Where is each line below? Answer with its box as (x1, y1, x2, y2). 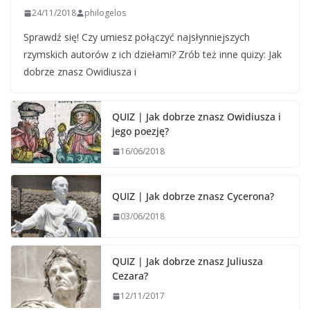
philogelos (84, 7, 126, 19)
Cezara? (112, 269, 148, 283)
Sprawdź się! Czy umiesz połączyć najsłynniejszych (24, 30, 250, 44)
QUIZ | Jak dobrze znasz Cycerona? (112, 190, 274, 203)
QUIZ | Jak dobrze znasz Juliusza (112, 255, 263, 268)
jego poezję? (112, 125, 169, 138)
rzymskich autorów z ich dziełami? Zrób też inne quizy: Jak (24, 48, 282, 62)
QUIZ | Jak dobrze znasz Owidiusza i (112, 110, 281, 124)
